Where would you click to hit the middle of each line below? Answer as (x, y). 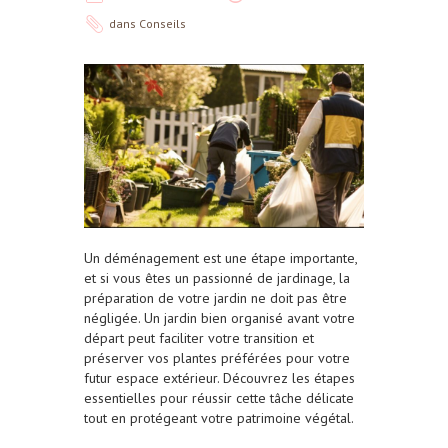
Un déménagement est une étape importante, (220, 258)
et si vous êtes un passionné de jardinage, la (217, 278)
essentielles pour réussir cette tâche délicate (219, 398)
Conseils (162, 23)
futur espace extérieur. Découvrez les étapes (219, 378)
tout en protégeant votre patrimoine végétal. (219, 418)
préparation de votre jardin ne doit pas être (215, 298)
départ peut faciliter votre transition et (199, 338)
